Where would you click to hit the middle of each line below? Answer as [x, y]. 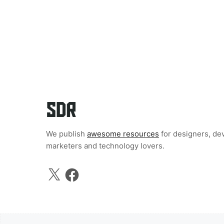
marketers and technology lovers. [105, 145]
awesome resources [123, 133]
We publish [66, 133]
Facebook [80, 169]
